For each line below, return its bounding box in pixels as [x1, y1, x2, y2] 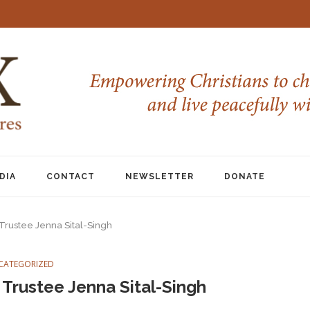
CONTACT [46, 172, 95, 181]
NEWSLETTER [125, 172, 194, 181]
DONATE [224, 172, 265, 181]
